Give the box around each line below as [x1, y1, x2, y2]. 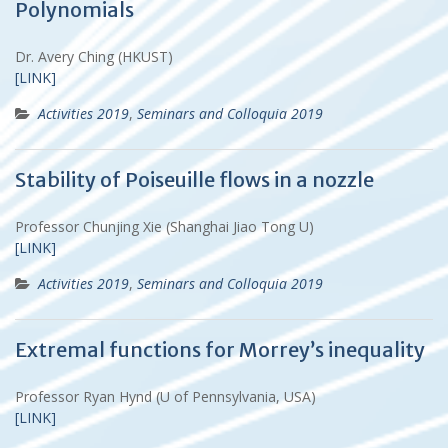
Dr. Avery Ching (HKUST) [15, 46, 173, 66]
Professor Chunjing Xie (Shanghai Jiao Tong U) [15, 216, 314, 236]
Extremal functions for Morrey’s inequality [15, 336, 425, 362]
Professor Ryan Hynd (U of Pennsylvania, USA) [15, 386, 316, 406]
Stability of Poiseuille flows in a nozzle [15, 166, 374, 192]
